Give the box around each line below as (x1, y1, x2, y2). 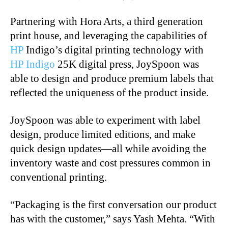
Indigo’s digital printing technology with (26, 44, 204, 56)
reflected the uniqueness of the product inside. (10, 87, 209, 99)
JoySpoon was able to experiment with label (10, 114, 201, 127)
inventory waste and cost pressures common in (10, 157, 211, 169)
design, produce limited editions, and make (10, 128, 195, 141)
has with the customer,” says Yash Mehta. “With (10, 213, 215, 225)
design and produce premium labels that (42, 72, 214, 85)
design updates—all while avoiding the (37, 142, 206, 155)
